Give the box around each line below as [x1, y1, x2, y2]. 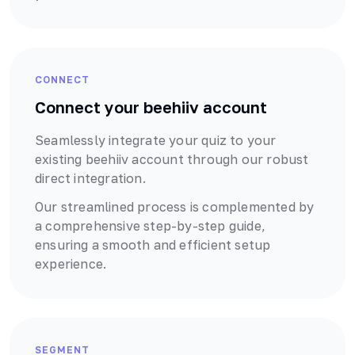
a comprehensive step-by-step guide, [35, 218, 265, 235]
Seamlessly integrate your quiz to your [35, 132, 277, 149]
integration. [71, 170, 146, 187]
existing [35, 151, 86, 168]
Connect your [35, 97, 143, 117]
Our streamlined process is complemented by [35, 199, 315, 216]
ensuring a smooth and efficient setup [35, 237, 271, 254]
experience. [35, 256, 107, 273]
